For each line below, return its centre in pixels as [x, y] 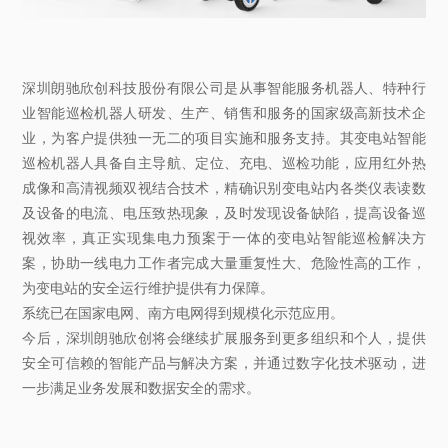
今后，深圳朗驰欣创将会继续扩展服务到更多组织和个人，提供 [224, 337]
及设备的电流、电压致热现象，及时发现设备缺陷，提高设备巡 [224, 212]
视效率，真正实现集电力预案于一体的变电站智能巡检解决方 [224, 237]
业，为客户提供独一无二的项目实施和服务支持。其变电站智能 [224, 137]
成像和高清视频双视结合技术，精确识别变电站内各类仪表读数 [224, 187]
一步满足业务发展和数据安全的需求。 [141, 387]
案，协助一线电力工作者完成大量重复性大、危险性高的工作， [224, 262]
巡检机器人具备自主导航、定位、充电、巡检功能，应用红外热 [224, 162]
